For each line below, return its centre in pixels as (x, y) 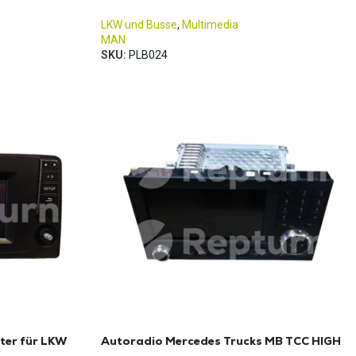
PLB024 (148, 55)
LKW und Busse (139, 25)
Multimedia (210, 25)
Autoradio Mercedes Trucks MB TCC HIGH (221, 341)
